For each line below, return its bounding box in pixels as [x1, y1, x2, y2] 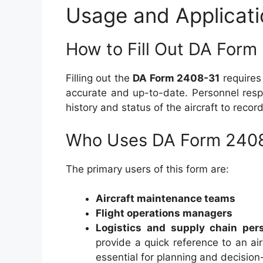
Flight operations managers [96, 207, 232, 219]
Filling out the [66, 72, 133, 84]
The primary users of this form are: [66, 163, 229, 175]
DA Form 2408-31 [133, 72, 220, 84]
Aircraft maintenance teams [96, 193, 235, 204]
